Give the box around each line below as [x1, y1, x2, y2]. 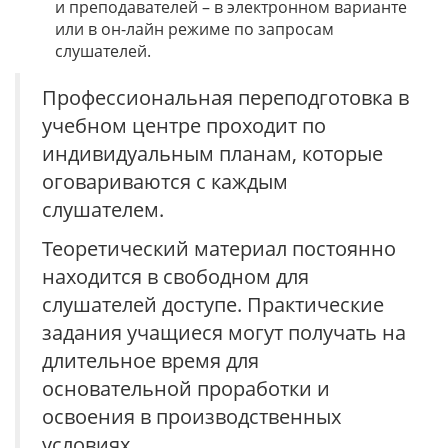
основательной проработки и [42, 375, 330, 402]
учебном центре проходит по [42, 112, 326, 139]
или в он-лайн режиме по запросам [55, 18, 334, 40]
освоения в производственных [42, 403, 341, 430]
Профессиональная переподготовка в [42, 84, 409, 111]
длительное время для [42, 347, 259, 374]
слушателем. [42, 196, 164, 223]
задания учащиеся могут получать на [42, 319, 406, 346]
